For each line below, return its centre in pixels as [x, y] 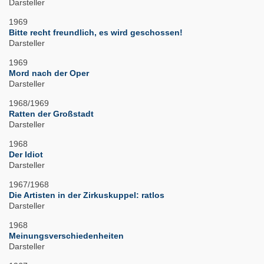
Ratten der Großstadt [51, 114]
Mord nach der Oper [49, 73]
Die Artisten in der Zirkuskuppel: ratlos [87, 195]
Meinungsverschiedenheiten [66, 236]
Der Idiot [26, 155]
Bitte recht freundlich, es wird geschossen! [96, 33]
